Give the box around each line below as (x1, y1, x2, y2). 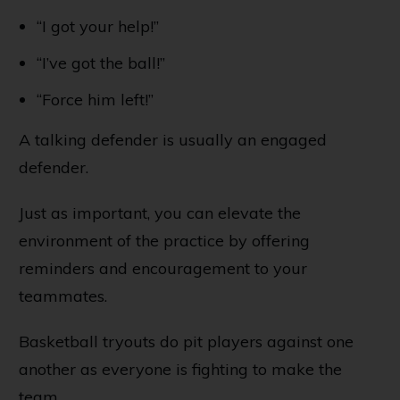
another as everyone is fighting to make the (19, 359, 342, 380)
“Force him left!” (37, 89, 154, 111)
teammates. (19, 286, 107, 307)
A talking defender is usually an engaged (19, 129, 327, 151)
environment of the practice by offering (19, 230, 310, 252)
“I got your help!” (37, 16, 159, 37)
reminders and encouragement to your (19, 258, 307, 279)
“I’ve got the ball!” (37, 53, 165, 74)
